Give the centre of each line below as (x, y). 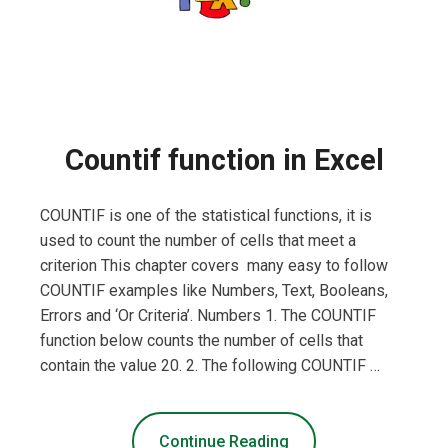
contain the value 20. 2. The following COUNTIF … (210, 366)
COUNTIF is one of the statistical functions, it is (206, 216)
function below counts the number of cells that (201, 341)
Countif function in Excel (224, 160)
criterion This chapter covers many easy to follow (214, 266)
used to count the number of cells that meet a (198, 241)
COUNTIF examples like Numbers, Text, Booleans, (214, 291)
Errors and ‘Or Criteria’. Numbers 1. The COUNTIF (208, 316)
